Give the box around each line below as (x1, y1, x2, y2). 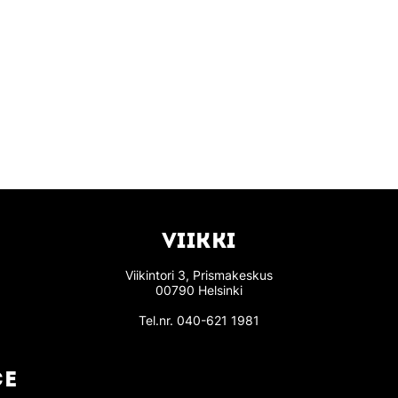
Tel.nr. (138, 313, 177, 329)
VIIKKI (161, 232, 236, 254)
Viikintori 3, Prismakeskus (124, 267, 273, 283)
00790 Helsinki (155, 283, 243, 298)
